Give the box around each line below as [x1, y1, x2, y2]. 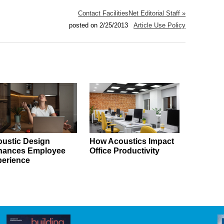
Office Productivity [89, 146, 159, 155]
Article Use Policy [133, 21, 186, 29]
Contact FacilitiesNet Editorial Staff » [78, 9, 186, 17]
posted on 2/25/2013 [65, 21, 134, 29]
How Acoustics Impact [89, 137, 174, 146]
